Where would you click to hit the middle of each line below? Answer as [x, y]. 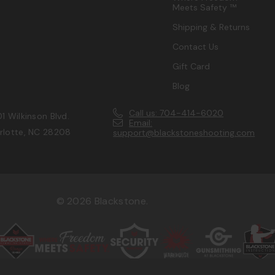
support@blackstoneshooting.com [184, 133]
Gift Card [192, 67]
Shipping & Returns [211, 27]
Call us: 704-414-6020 [176, 113]
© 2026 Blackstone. [102, 201]
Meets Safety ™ [205, 8]
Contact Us [196, 47]
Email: [141, 123]
